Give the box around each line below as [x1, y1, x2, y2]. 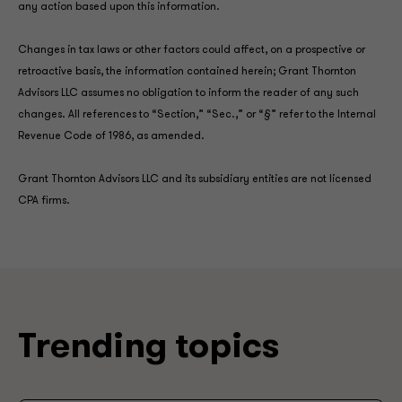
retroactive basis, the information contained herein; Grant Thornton [18, 66, 356, 77]
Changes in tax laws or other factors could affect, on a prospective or [18, 45, 365, 56]
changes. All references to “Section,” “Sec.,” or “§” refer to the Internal [18, 109, 376, 120]
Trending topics [18, 331, 279, 366]
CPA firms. [18, 196, 70, 206]
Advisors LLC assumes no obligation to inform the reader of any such [18, 88, 359, 99]
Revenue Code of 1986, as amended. [18, 131, 205, 142]
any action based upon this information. [18, 2, 220, 13]
